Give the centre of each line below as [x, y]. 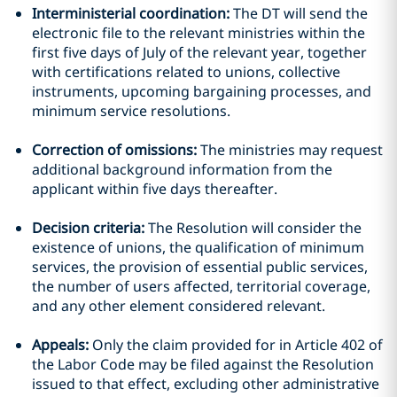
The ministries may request [292, 150]
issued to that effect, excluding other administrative [206, 384]
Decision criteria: [90, 228]
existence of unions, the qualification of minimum [198, 247]
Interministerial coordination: [132, 13]
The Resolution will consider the [255, 228]
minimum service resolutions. [131, 111]
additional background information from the [182, 169]
